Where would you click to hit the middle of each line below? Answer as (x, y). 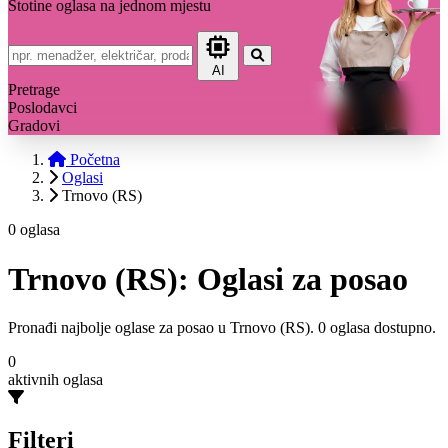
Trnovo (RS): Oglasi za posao (208, 278)
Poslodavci (42, 108)
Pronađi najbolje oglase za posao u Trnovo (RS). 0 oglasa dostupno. (222, 328)
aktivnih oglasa (55, 380)
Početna (93, 160)
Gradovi (34, 126)
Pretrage (34, 90)
